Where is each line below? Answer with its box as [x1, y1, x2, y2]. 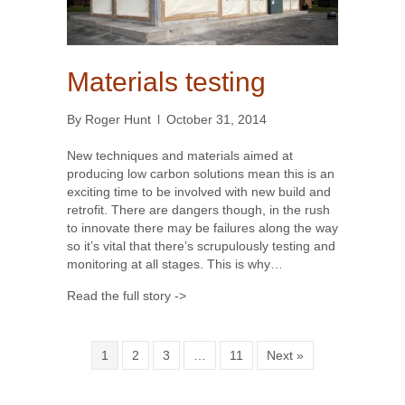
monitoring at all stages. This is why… [67, 257, 283, 272]
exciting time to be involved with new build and [67, 184, 331, 200]
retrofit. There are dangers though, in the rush [67, 202, 330, 218]
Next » [267, 348, 304, 363]
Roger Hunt [85, 112, 151, 127]
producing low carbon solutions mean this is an [67, 166, 334, 182]
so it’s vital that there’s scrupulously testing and [67, 239, 335, 254]
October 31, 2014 [166, 112, 267, 127]
